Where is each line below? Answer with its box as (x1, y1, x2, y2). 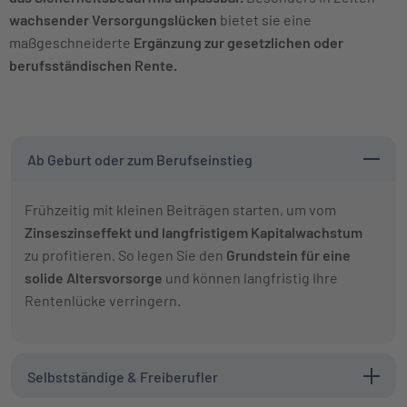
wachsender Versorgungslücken (9, 10, 217, 28)
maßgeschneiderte (9, 33, 134, 51)
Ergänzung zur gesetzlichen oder (134, 33, 343, 51)
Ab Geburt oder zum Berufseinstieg (27, 150, 253, 168)
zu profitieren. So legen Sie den (25, 246, 223, 264)
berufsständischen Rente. (9, 55, 177, 74)
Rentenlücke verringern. (25, 292, 181, 310)
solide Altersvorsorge (25, 269, 165, 287)
